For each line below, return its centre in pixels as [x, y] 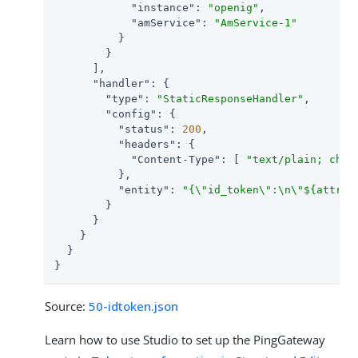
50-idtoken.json [133, 306]
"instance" [163, 8]
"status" [144, 129]
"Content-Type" [176, 160]
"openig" [233, 8]
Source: [67, 306]
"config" [131, 114]
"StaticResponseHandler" [230, 99]
